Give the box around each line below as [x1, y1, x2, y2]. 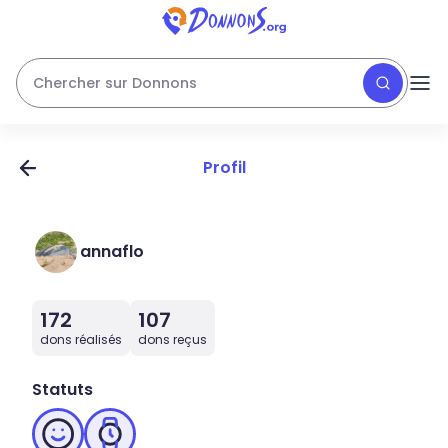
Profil [202, 156, 246, 179]
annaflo [80, 240, 144, 263]
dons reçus [138, 331, 207, 348]
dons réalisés [40, 331, 122, 348]
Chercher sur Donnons [33, 73, 197, 93]
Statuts [32, 378, 93, 401]
